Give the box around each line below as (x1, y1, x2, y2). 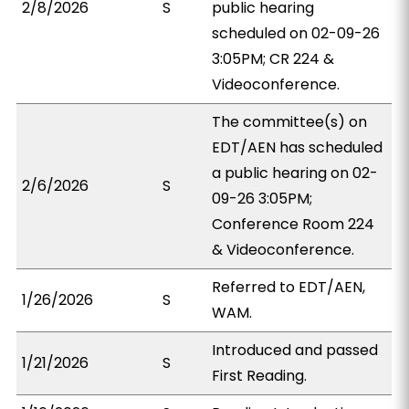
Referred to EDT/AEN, (212, 277, 366, 298)
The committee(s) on (212, 111, 368, 132)
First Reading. (212, 365, 308, 386)
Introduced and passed (212, 340, 379, 361)
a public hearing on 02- (212, 163, 379, 184)
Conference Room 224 (212, 214, 375, 235)
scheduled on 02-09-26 (212, 23, 381, 44)
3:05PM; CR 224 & (212, 48, 335, 69)
